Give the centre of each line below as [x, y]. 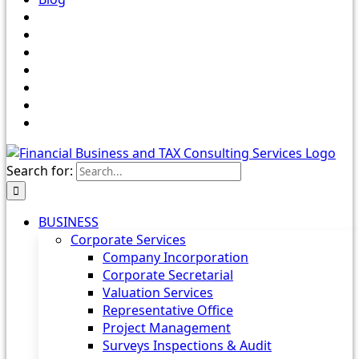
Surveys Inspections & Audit [187, 345]
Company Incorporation [175, 257]
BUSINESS [69, 222]
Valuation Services [158, 292]
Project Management [167, 328]
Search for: [40, 171]
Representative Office [168, 310]
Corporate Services [128, 240]
